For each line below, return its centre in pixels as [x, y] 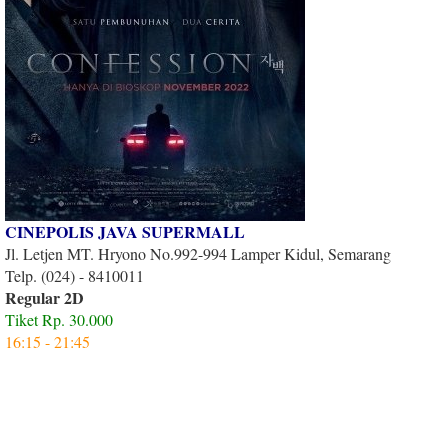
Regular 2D [44, 297]
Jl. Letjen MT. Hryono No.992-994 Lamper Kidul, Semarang [198, 253]
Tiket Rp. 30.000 [59, 319]
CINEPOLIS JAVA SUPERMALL [125, 231]
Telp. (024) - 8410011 [74, 275]
